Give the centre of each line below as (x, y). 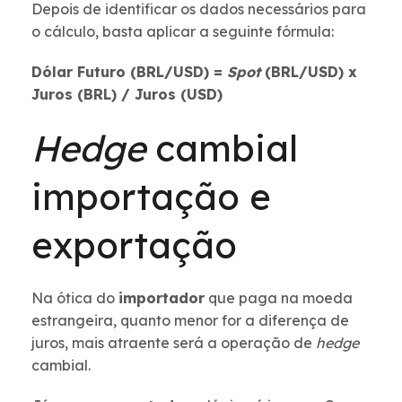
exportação (134, 245)
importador (162, 298)
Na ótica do (75, 298)
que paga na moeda (279, 298)
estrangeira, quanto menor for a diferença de (190, 321)
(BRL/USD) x (311, 72)
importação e (151, 197)
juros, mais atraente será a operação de (174, 343)
